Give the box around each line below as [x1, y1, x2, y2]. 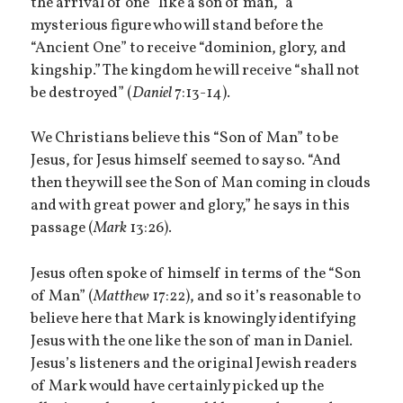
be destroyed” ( [31, 82, 133, 104]
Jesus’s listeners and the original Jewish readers [31, 354, 358, 376]
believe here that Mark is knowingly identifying [31, 309, 357, 331]
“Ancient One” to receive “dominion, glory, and [31, 37, 347, 59]
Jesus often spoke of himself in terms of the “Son [31, 264, 362, 286]
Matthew [94, 286, 150, 309]
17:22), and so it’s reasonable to [149, 286, 362, 309]
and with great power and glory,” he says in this [31, 195, 351, 218]
